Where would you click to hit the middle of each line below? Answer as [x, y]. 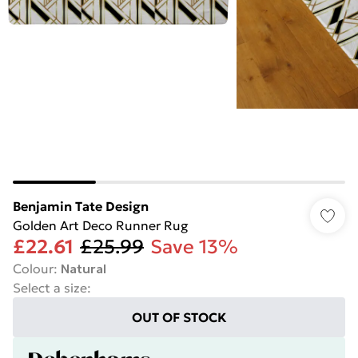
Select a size [50, 288]
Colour [33, 268]
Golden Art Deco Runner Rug [101, 225]
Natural [84, 268]
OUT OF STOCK [179, 317]
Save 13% [194, 247]
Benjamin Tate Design [81, 206]
